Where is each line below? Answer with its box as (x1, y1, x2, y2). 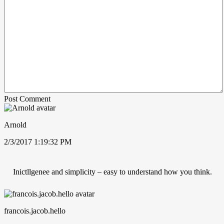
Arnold (4, 120, 26, 129)
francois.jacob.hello (4, 206, 65, 215)
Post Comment (4, 94, 50, 103)
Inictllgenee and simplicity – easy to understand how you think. (13, 167, 212, 176)
